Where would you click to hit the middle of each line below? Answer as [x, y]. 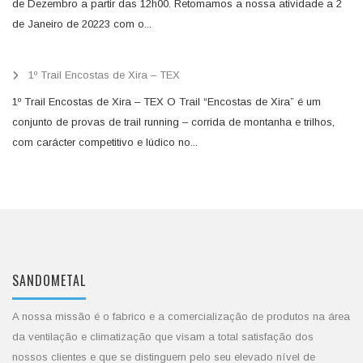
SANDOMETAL [49, 281]
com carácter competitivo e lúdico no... [105, 142]
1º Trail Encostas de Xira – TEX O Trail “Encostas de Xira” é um [167, 101]
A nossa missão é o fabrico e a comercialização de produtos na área [181, 316]
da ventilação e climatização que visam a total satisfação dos [163, 336]
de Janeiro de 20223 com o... [82, 24]
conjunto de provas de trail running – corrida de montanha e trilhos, [173, 122]
